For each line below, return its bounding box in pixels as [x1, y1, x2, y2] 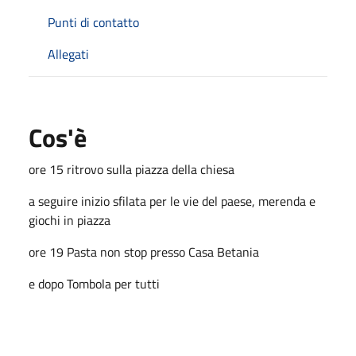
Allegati [48, 44, 89, 64]
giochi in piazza [29, 210, 110, 230]
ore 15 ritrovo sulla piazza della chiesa [29, 159, 234, 179]
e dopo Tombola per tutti [29, 273, 160, 293]
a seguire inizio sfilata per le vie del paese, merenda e [29, 191, 315, 211]
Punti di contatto [48, 12, 139, 32]
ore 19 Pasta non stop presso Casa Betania [29, 242, 259, 261]
